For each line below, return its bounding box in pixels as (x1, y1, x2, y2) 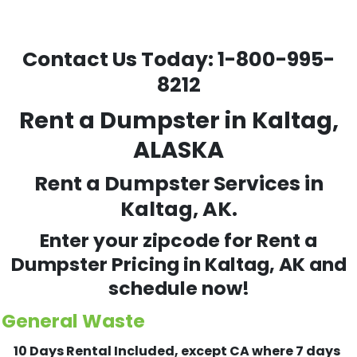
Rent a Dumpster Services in (33, 170, 324, 198)
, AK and (269, 251, 347, 277)
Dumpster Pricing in (10, 251, 205, 277)
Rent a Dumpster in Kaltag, (18, 104, 339, 136)
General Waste (2, 308, 145, 334)
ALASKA (133, 134, 224, 166)
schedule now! (108, 275, 249, 301)
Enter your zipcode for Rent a (40, 227, 317, 253)
